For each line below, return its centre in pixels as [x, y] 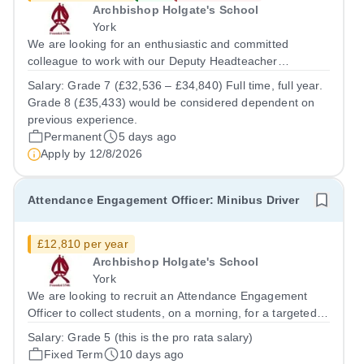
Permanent [73, 136]
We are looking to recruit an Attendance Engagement [168, 296]
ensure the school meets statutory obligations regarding [175, 95]
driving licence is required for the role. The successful [169, 347]
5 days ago [147, 136]
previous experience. [83, 119]
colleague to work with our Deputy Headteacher [153, 61]
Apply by [65, 154]
